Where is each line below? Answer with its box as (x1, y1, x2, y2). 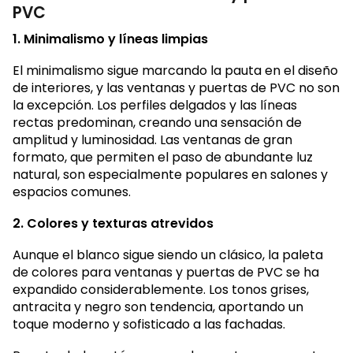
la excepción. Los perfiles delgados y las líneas (13, 95, 297, 114)
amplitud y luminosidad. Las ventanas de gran (13, 130, 292, 149)
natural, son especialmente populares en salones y (13, 165, 328, 184)
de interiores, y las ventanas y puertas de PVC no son (13, 78, 340, 97)
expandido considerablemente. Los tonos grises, (13, 280, 309, 299)
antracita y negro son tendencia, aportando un (13, 297, 303, 316)
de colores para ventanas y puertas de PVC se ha (13, 262, 319, 281)
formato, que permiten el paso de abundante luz (13, 147, 313, 166)
